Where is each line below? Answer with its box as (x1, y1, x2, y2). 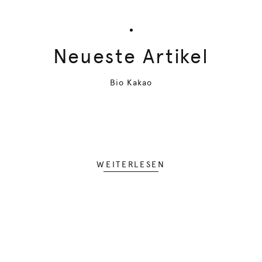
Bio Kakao (110, 78, 152, 87)
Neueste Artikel (53, 44, 209, 68)
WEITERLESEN (96, 160, 166, 169)
